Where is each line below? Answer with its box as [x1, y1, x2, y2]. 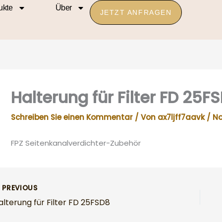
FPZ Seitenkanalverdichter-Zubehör [10, 137, 141, 148]
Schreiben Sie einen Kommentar [10, 111, 133, 122]
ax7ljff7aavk [157, 111, 207, 122]
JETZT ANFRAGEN [100, 8, 172, 16]
